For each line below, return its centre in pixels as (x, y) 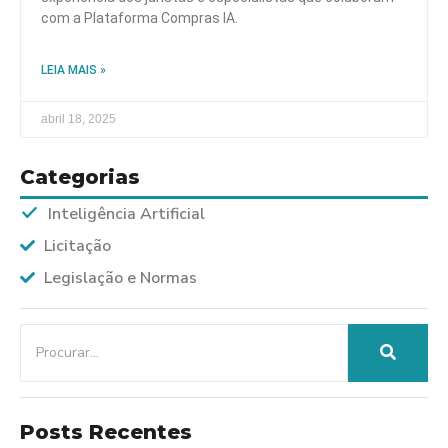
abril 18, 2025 (78, 118)
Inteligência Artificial (126, 213)
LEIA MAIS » (73, 69)
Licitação (77, 245)
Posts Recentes (106, 431)
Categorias (80, 176)
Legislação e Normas (120, 277)
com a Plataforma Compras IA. (139, 17)
